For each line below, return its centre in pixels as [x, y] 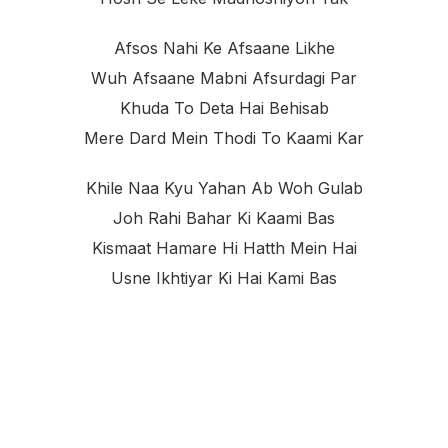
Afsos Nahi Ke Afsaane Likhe [224, 48]
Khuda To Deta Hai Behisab [224, 108]
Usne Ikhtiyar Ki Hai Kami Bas [224, 278]
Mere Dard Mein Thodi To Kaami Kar [224, 138]
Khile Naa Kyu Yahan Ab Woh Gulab [224, 188]
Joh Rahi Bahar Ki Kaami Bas [224, 218]
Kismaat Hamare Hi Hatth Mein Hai [224, 248]
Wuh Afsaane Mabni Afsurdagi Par [224, 78]
